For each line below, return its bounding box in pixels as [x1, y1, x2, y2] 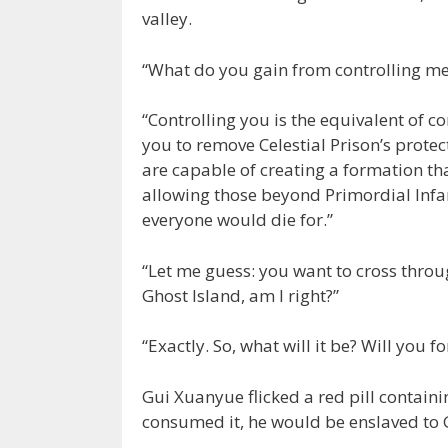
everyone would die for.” [142, 208, 333, 232]
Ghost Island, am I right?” [142, 283, 339, 307]
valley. [142, 7, 192, 31]
